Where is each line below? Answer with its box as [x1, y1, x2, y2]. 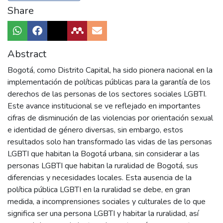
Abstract [7, 47, 46, 61]
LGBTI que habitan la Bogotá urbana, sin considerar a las [7, 148, 200, 160]
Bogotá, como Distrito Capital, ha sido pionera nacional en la [7, 65, 213, 76]
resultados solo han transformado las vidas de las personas [7, 136, 212, 148]
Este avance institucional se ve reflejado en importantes [7, 101, 201, 112]
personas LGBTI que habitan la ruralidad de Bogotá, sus [7, 160, 198, 172]
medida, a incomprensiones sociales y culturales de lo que [7, 196, 206, 208]
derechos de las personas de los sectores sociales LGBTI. [7, 89, 207, 100]
